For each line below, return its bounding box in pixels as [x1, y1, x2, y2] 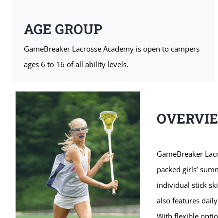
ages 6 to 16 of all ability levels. [23, 59, 128, 69]
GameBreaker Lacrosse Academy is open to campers [23, 43, 200, 54]
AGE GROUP [23, 19, 102, 38]
